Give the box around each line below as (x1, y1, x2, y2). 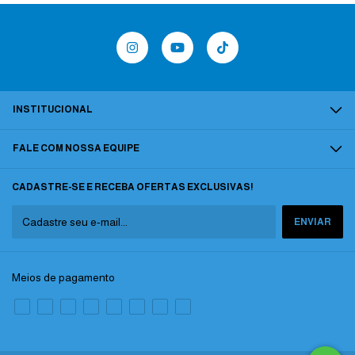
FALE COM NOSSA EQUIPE (13, 142, 139, 154)
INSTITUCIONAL (13, 103, 93, 115)
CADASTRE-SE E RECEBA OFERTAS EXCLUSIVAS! (12, 181, 254, 193)
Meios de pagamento (12, 270, 115, 284)
